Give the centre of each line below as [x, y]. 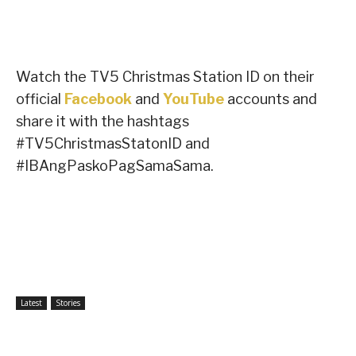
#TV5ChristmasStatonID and [113, 144]
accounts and [271, 99]
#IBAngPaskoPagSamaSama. [115, 166]
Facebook [98, 99]
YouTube [193, 99]
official [40, 99]
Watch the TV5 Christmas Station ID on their [165, 77]
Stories [68, 303]
